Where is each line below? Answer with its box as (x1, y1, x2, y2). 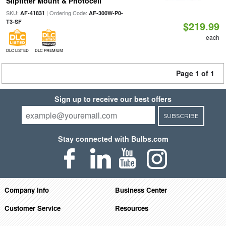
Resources (115, 203, 149, 213)
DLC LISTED (6, 47, 29, 53)
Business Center (115, 185, 167, 195)
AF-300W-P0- (88, 9, 123, 17)
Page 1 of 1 (176, 68, 214, 78)
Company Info (4, 185, 49, 195)
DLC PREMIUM (34, 47, 63, 53)
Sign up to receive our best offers (54, 94, 172, 104)
